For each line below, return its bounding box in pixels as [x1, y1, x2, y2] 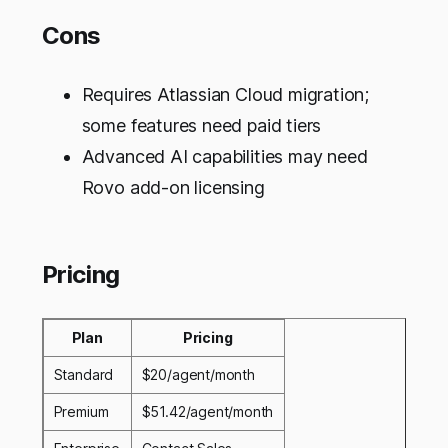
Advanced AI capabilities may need [81, 145, 368, 167]
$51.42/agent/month [141, 402, 274, 420]
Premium [53, 402, 109, 420]
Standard [53, 365, 114, 383]
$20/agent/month [141, 365, 255, 383]
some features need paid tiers [81, 114, 322, 136]
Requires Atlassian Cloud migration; [81, 83, 370, 105]
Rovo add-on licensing [81, 176, 265, 198]
